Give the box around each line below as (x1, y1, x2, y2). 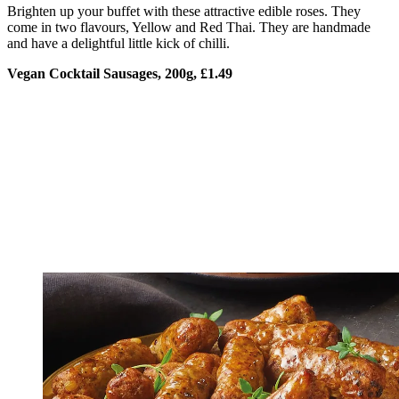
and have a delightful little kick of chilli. (7, 36, 230, 51)
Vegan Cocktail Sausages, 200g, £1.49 (7, 66, 232, 81)
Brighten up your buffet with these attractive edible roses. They (7, 4, 361, 19)
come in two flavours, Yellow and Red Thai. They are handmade (7, 20, 370, 35)
